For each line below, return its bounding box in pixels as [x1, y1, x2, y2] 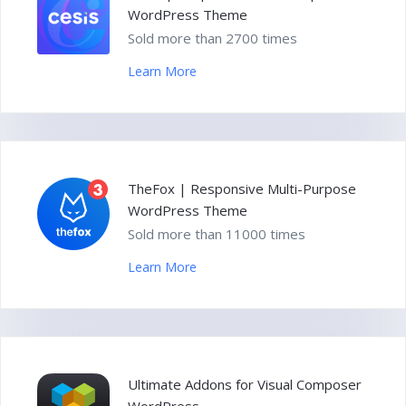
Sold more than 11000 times [128, 225, 305, 244]
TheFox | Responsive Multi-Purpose [128, 179, 356, 198]
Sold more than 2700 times [128, 29, 297, 48]
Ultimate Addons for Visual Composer [128, 375, 362, 394]
